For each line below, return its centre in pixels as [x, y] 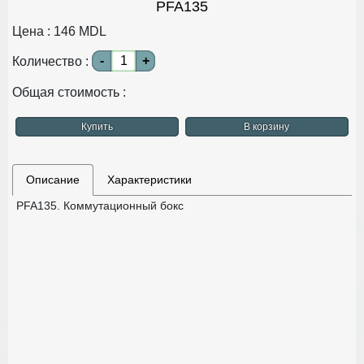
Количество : [52, 61]
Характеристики [149, 179]
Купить [97, 126]
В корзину [267, 126]
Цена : [33, 31]
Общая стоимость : [71, 92]
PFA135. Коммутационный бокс [100, 205]
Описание [53, 179]
